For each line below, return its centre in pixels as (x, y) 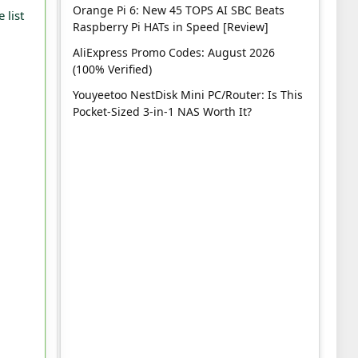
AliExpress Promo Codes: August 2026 (174, 53)
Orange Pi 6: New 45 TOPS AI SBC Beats (179, 10)
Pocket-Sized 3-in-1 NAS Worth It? (162, 112)
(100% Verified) (112, 70)
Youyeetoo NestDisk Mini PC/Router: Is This (188, 95)
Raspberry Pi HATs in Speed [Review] (171, 27)
